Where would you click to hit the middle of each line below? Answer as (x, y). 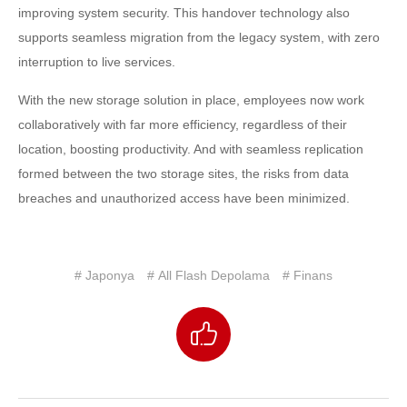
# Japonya (104, 275)
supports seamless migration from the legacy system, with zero (199, 37)
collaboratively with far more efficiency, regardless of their (183, 124)
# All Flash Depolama (208, 275)
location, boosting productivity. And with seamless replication (191, 149)
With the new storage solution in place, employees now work (191, 99)
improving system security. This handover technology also (184, 12)
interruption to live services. (97, 61)
